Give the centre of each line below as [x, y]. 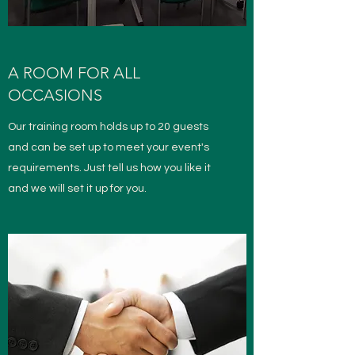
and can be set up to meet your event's [109, 147]
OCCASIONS [55, 95]
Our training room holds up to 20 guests [108, 127]
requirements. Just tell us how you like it [109, 168]
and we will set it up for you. [77, 189]
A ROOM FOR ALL [74, 73]
